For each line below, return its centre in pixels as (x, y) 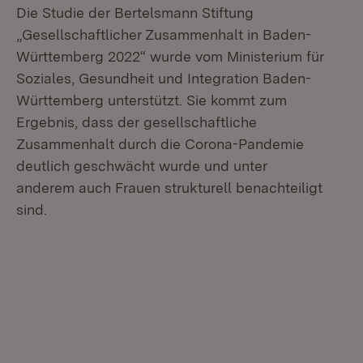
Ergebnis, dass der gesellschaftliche (137, 122)
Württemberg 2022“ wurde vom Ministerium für (170, 56)
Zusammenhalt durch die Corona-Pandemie (160, 144)
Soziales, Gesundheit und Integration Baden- (164, 78)
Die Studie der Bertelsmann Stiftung (135, 13)
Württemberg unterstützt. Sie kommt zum (152, 100)
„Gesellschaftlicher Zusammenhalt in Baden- (164, 34)
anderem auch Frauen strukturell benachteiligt (169, 188)
